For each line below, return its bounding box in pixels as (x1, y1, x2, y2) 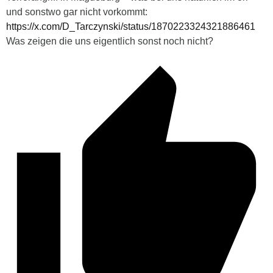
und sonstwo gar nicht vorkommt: (6, 6, 147, 17)
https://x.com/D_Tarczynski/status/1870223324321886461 (6, 21, 255, 32)
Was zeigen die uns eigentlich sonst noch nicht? (6, 35, 213, 46)
